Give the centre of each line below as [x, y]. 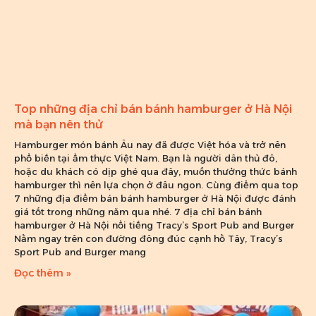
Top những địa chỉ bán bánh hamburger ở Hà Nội [153, 109]
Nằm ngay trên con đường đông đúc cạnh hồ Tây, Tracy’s [148, 238]
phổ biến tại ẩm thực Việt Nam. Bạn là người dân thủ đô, [146, 158]
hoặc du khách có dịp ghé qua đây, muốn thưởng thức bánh [156, 171]
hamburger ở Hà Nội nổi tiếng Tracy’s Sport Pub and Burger [154, 225]
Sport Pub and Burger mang [80, 251]
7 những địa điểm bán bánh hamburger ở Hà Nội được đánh [155, 198]
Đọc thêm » [43, 273]
